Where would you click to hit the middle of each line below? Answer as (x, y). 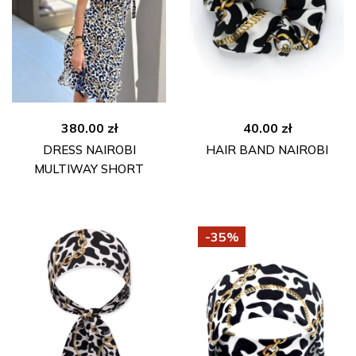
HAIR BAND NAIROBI (267, 150)
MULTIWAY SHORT (89, 169)
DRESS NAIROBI (89, 150)
